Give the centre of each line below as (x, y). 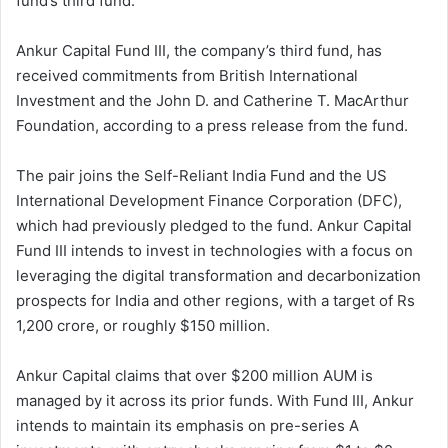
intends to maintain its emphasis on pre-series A (187, 426)
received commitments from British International (187, 76)
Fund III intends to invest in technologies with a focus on (214, 251)
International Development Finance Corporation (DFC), (209, 201)
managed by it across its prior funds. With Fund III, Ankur (215, 401)
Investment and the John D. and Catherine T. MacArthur (212, 101)
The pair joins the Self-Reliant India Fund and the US (201, 176)
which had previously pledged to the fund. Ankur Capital (214, 226)
